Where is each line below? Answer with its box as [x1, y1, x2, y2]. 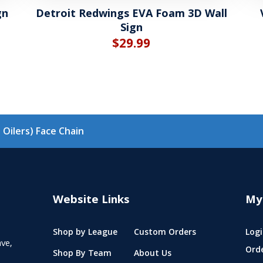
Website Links [52, 191, 130, 211]
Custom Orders [133, 226, 196, 241]
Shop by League [52, 226, 117, 241]
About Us [133, 247, 171, 262]
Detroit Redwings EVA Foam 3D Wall [35, 6, 227, 21]
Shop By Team [52, 247, 112, 262]
